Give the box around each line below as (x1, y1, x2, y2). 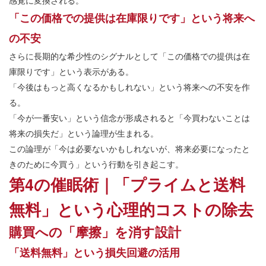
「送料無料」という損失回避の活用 (9, 245, 180, 261)
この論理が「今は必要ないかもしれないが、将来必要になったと (9, 142, 250, 155)
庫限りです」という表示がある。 (9, 65, 134, 78)
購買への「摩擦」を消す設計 (9, 222, 181, 242)
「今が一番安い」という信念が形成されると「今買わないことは (9, 112, 250, 124)
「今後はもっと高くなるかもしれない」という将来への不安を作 (9, 81, 250, 93)
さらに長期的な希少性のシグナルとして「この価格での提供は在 (9, 50, 250, 62)
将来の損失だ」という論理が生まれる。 (9, 127, 159, 140)
